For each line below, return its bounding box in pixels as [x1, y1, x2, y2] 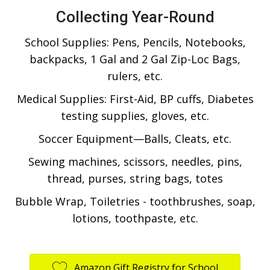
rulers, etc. [107, 68, 163, 83]
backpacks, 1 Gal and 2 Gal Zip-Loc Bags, [30, 51, 240, 66]
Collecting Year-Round [55, 7, 215, 26]
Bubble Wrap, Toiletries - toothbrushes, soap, [14, 193, 256, 209]
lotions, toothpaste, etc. [72, 210, 198, 225]
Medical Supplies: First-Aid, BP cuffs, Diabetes [16, 91, 254, 106]
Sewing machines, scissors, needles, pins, [28, 154, 242, 169]
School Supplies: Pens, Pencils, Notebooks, [24, 34, 246, 49]
